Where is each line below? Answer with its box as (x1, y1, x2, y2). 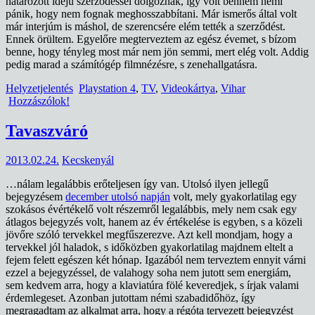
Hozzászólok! (8, 94, 70, 107)
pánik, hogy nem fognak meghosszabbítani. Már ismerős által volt (6, 7, 297, 20)
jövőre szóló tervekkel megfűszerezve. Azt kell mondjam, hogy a (6, 229, 292, 241)
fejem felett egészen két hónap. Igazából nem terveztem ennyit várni (6, 254, 306, 266)
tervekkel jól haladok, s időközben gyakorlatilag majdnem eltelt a (6, 241, 293, 254)
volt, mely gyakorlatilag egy (170, 191, 297, 203)
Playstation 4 (79, 82, 136, 94)
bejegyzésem (6, 191, 65, 203)
